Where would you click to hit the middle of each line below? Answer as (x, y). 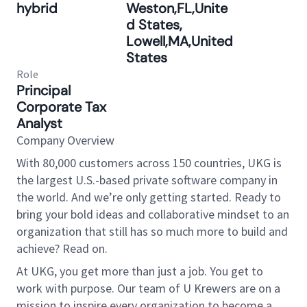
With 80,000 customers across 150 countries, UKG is (149, 163)
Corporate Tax (61, 107)
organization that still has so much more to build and (152, 231)
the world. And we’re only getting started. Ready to (149, 197)
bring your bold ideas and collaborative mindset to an (153, 214)
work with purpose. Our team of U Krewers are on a (148, 288)
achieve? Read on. (62, 248)
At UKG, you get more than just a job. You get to (140, 271)
